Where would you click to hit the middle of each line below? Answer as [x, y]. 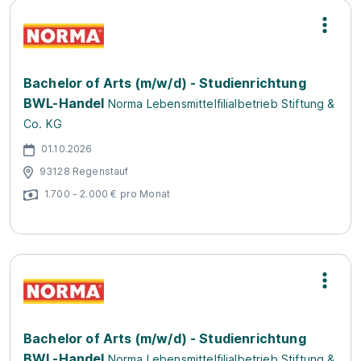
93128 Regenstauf [84, 171]
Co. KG [43, 124]
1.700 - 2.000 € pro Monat [107, 193]
